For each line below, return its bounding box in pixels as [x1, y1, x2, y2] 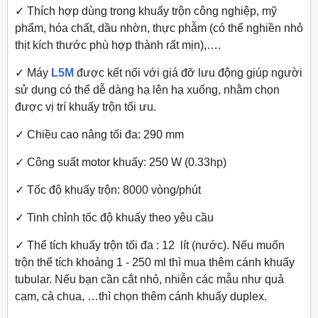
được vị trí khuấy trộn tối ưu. [15, 101, 156, 114]
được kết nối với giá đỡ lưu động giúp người [74, 67, 302, 79]
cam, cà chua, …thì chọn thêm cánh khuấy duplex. [15, 290, 267, 303]
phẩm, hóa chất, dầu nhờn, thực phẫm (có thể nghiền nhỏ [15, 22, 303, 35]
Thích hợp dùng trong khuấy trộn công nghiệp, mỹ [27, 5, 277, 18]
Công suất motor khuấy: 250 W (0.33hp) [27, 156, 226, 169]
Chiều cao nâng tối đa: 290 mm [27, 128, 184, 141]
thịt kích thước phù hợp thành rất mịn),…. [15, 39, 221, 52]
